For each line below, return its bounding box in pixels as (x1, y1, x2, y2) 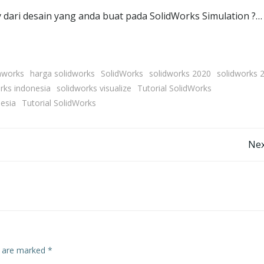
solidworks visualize (57, 82, 131, 94)
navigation (38, 162, 153, 196)
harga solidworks (30, 68, 95, 80)
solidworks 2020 (149, 68, 211, 80)
